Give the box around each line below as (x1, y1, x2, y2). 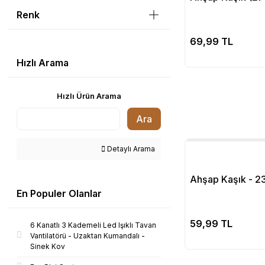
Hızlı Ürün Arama (56, 91, 121, 101)
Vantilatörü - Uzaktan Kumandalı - (30, 231, 145, 240)
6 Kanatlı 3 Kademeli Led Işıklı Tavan (30, 221, 156, 230)
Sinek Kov (30, 242, 65, 251)
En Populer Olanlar (17, 188, 102, 199)
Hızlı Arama (17, 57, 69, 69)
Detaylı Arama (105, 144, 155, 153)
